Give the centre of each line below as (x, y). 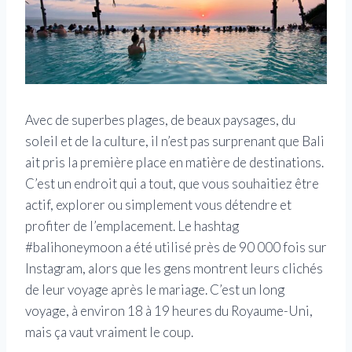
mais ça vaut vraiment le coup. (109, 332)
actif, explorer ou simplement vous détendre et (158, 204)
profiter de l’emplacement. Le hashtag (132, 225)
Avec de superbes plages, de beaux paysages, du (160, 119)
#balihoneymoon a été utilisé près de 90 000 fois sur (176, 247)
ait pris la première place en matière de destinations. (174, 162)
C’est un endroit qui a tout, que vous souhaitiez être (172, 183)
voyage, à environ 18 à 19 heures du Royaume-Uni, (169, 310)
